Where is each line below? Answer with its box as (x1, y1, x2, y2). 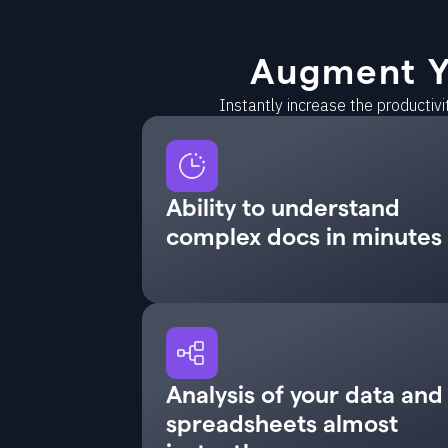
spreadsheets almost (166, 408, 398, 437)
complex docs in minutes (166, 221, 442, 250)
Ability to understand (166, 192, 400, 221)
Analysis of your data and (166, 379, 443, 408)
